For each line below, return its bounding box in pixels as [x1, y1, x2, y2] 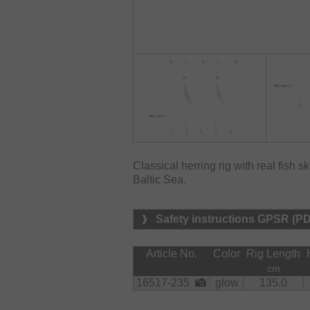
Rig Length [246, 248, 300, 260]
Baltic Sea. [133, 174, 186, 186]
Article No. [146, 248, 197, 260]
